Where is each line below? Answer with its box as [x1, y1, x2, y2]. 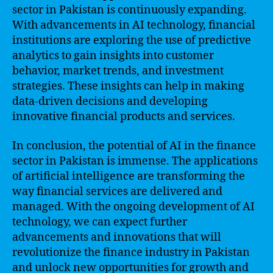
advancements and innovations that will [12, 230, 221, 244]
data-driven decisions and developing [12, 94, 208, 108]
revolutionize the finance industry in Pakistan [12, 245, 250, 260]
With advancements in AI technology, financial [12, 18, 255, 32]
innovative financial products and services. [12, 110, 235, 124]
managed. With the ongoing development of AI [12, 199, 255, 214]
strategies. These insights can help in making [12, 79, 244, 93]
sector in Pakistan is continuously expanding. [12, 3, 247, 17]
